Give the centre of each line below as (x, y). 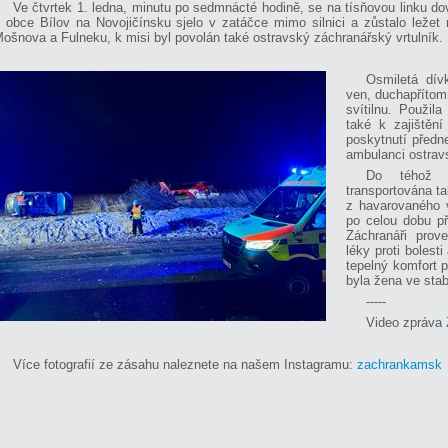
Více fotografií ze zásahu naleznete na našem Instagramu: (185, 365)
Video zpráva (406, 323)
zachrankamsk (399, 365)
